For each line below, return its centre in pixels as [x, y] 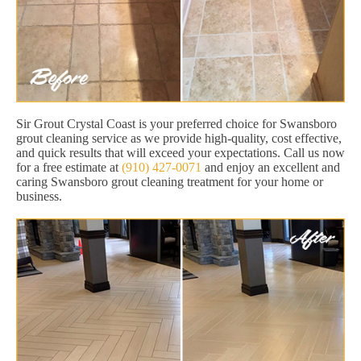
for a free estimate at [69, 167]
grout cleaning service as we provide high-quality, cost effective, [179, 138]
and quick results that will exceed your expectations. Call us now [180, 152]
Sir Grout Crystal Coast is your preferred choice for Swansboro [176, 123]
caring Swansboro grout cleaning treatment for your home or [170, 181]
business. [39, 196]
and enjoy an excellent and [271, 167]
